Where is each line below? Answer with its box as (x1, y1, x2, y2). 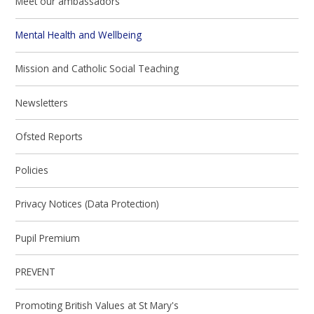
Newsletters (15, 95, 69, 109)
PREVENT (15, 264, 56, 278)
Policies (15, 163, 49, 177)
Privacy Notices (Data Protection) (15, 197, 160, 211)
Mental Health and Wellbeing (15, 28, 142, 42)
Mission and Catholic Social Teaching (15, 62, 179, 76)
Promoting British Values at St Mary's (15, 299, 179, 313)
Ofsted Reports (15, 129, 83, 143)
